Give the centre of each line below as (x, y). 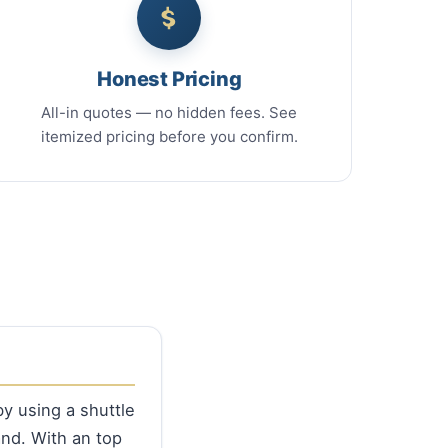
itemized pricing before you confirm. (169, 137)
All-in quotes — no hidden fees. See (169, 113)
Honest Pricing (169, 79)
